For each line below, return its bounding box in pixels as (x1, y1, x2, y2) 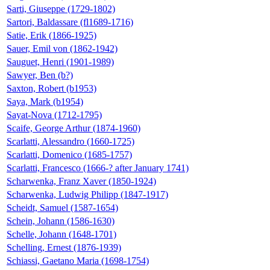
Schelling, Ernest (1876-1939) (7, 242, 121, 253)
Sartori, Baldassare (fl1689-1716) (7, 16, 133, 27)
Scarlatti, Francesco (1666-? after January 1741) (7, 162, 189, 173)
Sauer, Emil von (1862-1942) (7, 43, 118, 54)
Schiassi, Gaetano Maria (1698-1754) (7, 255, 149, 266)
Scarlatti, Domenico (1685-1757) (7, 149, 132, 160)
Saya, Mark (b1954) (7, 96, 83, 107)
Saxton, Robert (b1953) (7, 83, 96, 93)
